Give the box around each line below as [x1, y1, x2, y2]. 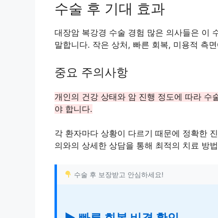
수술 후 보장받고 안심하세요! [72, 170, 163, 179]
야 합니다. [54, 104, 92, 114]
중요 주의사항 [54, 65, 128, 79]
